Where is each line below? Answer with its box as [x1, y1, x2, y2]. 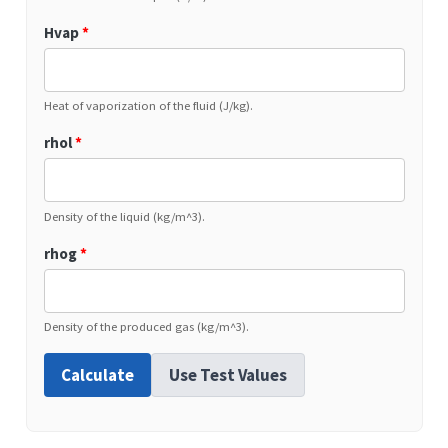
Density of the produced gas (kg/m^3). [43, 318, 249, 335]
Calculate [60, 363, 134, 386]
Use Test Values [168, 363, 287, 386]
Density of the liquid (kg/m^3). [43, 207, 205, 224]
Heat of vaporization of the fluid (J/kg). [43, 97, 253, 114]
